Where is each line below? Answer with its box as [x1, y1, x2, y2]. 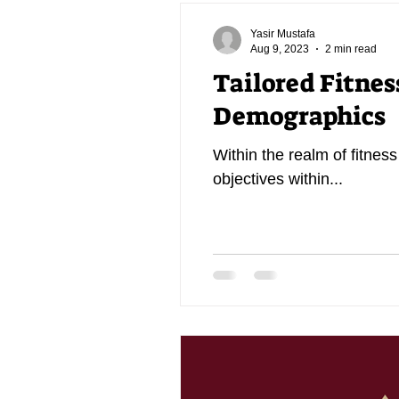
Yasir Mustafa [250, 28, 315, 40]
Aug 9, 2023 [250, 42, 309, 55]
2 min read [325, 42, 377, 55]
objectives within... [213, 170, 343, 188]
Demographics [213, 100, 386, 133]
